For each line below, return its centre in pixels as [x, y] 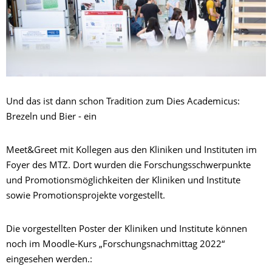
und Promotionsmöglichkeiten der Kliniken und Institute [123, 181]
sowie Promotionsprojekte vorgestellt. [86, 196]
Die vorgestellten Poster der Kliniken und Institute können [127, 229]
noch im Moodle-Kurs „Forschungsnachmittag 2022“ [115, 245]
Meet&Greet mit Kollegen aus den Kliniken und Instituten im [131, 151]
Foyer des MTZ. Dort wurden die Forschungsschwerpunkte [128, 166]
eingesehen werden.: [49, 260]
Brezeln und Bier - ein [51, 117]
